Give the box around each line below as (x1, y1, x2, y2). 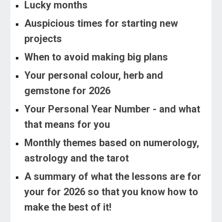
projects (24, 32, 62, 45)
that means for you (24, 118, 111, 130)
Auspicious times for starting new (24, 17, 178, 29)
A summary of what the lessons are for (24, 170, 202, 182)
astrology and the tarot (24, 152, 129, 164)
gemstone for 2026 (24, 84, 111, 97)
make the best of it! (24, 201, 112, 213)
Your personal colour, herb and (24, 69, 164, 81)
